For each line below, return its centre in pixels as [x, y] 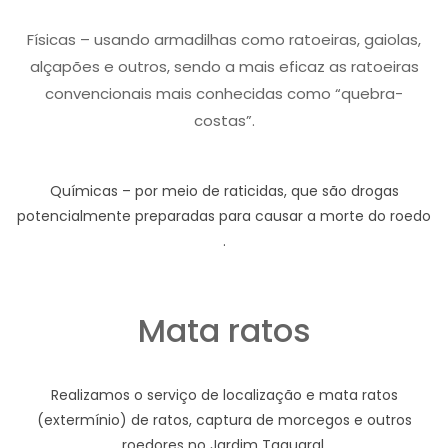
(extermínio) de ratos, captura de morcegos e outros [224, 420]
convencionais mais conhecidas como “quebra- [224, 93]
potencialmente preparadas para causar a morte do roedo [224, 216]
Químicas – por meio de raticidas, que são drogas [224, 191]
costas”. [224, 120]
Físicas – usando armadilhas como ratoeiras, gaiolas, [224, 39]
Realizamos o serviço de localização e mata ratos [224, 395]
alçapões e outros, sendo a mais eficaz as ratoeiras [224, 66]
